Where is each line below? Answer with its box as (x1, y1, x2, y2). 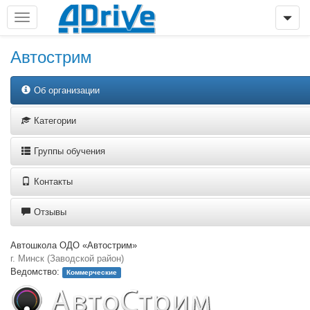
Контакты (34, 176, 73, 187)
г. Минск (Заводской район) (10, 253, 124, 264)
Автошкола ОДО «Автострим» (10, 240, 137, 250)
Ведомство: (10, 266, 62, 277)
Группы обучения (34, 146, 105, 156)
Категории (34, 116, 76, 126)
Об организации (34, 85, 100, 95)
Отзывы (34, 207, 66, 217)
